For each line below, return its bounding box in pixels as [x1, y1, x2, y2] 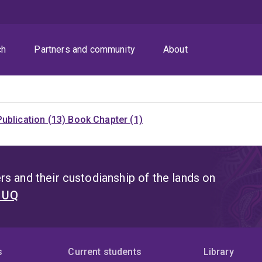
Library [203, 246, 234, 258]
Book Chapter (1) [68, 114, 143, 126]
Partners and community [34, 44, 135, 56]
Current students [68, 246, 142, 258]
